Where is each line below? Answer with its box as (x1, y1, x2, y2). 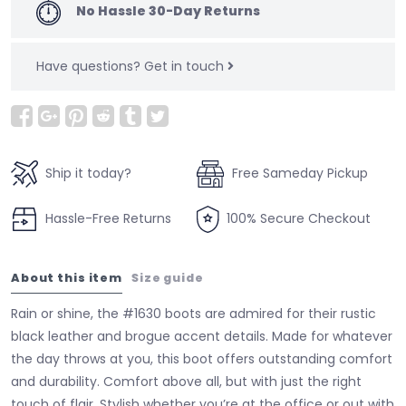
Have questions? (36, 56, 144, 75)
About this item (11, 269, 123, 285)
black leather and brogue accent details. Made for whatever (11, 326, 392, 345)
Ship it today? (45, 164, 131, 183)
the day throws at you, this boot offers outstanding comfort (11, 349, 392, 368)
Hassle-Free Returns (45, 209, 171, 228)
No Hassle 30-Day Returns (76, 2, 260, 21)
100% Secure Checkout (226, 209, 371, 228)
